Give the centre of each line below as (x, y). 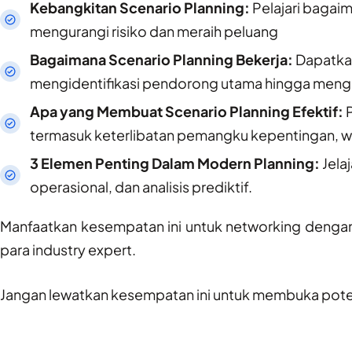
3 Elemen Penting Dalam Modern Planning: (174, 163)
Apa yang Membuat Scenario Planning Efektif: (186, 111)
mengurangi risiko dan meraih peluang (154, 31)
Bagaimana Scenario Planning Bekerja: (161, 59)
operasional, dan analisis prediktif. (141, 186)
